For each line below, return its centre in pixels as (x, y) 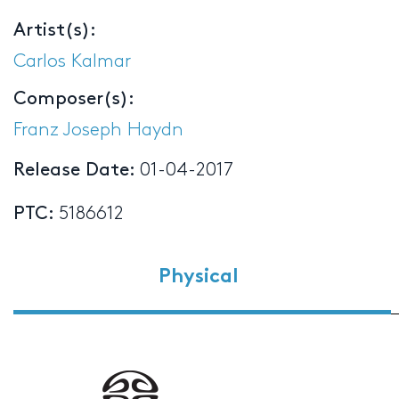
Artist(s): (55, 30)
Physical (199, 277)
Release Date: (77, 170)
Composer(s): (74, 98)
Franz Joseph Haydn (98, 130)
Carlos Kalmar (72, 61)
